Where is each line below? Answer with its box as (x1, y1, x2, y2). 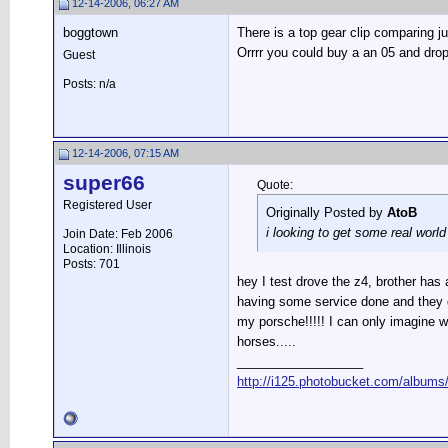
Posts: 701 (63, 257, 120, 271)
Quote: (257, 178, 293, 192)
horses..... (237, 334, 296, 349)
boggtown (63, 25, 118, 40)
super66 (63, 171, 145, 195)
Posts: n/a (63, 77, 116, 91)
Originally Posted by (266, 205, 387, 220)
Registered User (63, 198, 152, 212)
